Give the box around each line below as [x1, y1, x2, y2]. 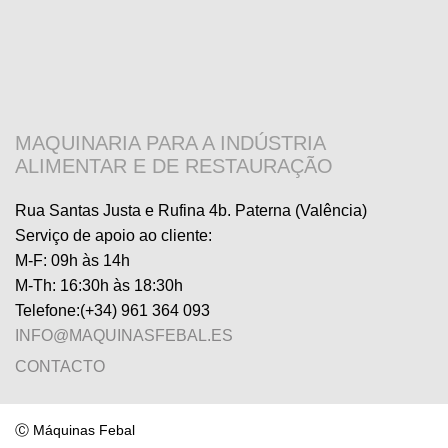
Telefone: [15, 302, 80, 320]
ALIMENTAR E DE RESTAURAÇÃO [15, 155, 333, 178]
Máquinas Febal [33, 422, 135, 439]
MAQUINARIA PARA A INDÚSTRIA [15, 132, 325, 155]
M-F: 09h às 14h [15, 252, 130, 270]
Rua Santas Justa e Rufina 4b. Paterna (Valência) [15, 202, 367, 220]
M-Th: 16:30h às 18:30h [15, 277, 183, 295]
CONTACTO [15, 357, 105, 375]
